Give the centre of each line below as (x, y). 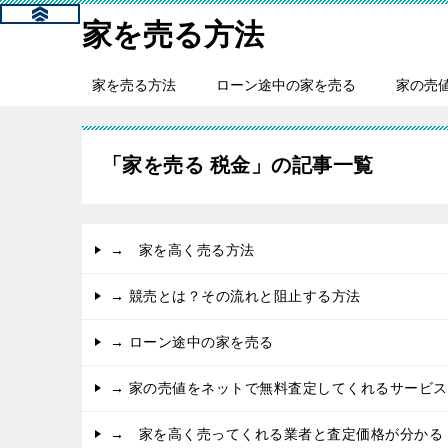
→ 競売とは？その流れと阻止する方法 (235, 296)
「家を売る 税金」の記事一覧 (238, 165)
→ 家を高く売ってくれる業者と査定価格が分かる (277, 434)
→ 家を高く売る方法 (182, 250)
